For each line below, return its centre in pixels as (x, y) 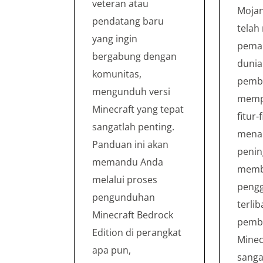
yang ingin (115, 39)
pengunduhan (124, 198)
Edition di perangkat (137, 233)
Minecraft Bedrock (133, 215)
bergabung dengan (134, 57)
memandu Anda (128, 162)
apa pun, (112, 250)
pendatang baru (128, 21)
